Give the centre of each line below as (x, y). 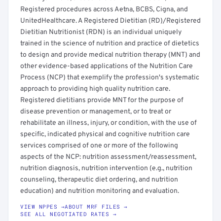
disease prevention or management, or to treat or (96, 112)
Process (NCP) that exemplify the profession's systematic (110, 78)
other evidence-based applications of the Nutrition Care (107, 66)
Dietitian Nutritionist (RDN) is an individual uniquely (101, 32)
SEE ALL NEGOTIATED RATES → (68, 214)
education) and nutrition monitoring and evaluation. (100, 191)
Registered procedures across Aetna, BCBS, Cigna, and (104, 10)
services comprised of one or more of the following (99, 146)
